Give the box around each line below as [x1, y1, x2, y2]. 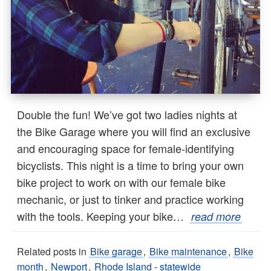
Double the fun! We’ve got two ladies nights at [17, 106, 237, 123]
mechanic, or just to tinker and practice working [17, 191, 244, 207]
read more [191, 209, 241, 224]
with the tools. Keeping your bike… [17, 208, 190, 224]
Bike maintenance [149, 244, 227, 259]
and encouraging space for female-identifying [17, 140, 234, 157]
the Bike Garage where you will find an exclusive [17, 123, 250, 140]
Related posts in [17, 244, 89, 259]
